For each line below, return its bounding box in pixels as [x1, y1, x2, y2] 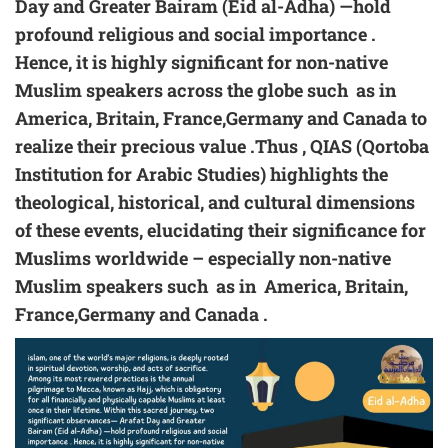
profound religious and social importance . [15, 22, 376, 47]
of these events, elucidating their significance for [15, 218, 426, 243]
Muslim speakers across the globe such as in [15, 78, 400, 103]
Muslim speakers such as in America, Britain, [15, 274, 408, 299]
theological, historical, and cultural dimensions [15, 190, 415, 215]
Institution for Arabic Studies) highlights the [15, 162, 388, 187]
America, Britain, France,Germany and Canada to [15, 106, 427, 131]
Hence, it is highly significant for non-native [15, 50, 388, 75]
